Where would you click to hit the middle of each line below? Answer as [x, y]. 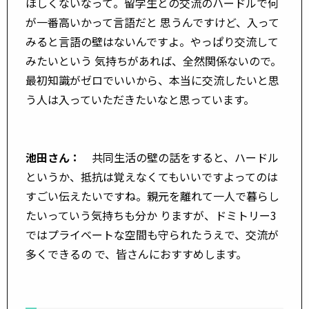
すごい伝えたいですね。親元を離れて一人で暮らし [152, 196]
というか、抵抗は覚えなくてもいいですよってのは [152, 176]
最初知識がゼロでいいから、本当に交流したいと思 [152, 80]
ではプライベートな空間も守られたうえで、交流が [152, 234]
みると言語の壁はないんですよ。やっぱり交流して [152, 41]
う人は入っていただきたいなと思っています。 [140, 99]
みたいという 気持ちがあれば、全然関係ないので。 [153, 60]
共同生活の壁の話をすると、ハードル [180, 157]
